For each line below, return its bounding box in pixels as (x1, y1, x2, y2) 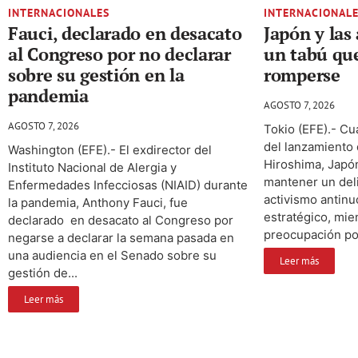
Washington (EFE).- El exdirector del (8, 142, 212, 158)
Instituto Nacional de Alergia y (8, 160, 177, 176)
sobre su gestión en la (8, 63, 185, 87)
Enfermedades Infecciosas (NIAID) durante (8, 177, 248, 193)
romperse (264, 63, 340, 87)
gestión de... (8, 265, 78, 281)
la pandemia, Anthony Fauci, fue (8, 195, 188, 211)
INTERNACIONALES (8, 6, 109, 21)
